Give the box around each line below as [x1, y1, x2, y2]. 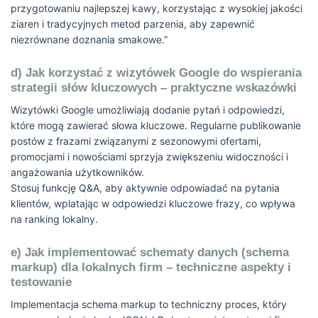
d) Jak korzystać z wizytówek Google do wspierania [11, 66, 302, 79]
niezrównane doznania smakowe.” [11, 33, 168, 45]
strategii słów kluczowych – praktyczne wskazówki [11, 81, 297, 94]
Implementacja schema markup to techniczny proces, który [11, 298, 287, 310]
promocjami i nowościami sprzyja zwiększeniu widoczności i [11, 150, 288, 163]
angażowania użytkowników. [11, 166, 144, 178]
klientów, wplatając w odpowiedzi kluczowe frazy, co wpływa [11, 197, 295, 209]
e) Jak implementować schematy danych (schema [11, 246, 289, 259]
